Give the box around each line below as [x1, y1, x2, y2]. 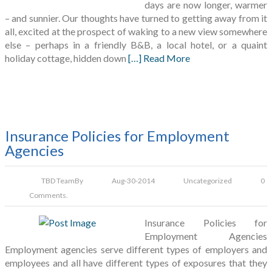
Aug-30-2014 [112, 176, 155, 186]
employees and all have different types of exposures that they [5, 257, 267, 269]
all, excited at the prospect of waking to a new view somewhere [5, 25, 267, 38]
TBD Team [41, 176, 75, 186]
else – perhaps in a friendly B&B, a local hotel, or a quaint [5, 39, 267, 51]
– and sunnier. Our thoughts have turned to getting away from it [5, 12, 267, 24]
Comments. [29, 191, 68, 200]
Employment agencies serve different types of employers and [5, 243, 267, 256]
